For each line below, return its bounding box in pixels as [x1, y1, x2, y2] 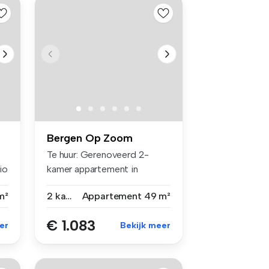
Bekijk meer [120, 220, 171, 231]
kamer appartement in [47, 163, 138, 175]
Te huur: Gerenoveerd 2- [47, 149, 150, 161]
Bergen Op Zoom [47, 131, 133, 145]
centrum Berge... [47, 178, 115, 190]
